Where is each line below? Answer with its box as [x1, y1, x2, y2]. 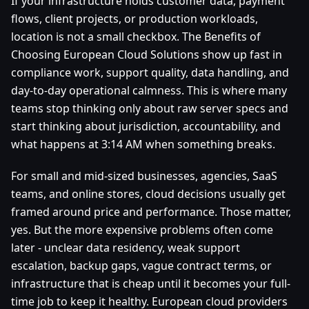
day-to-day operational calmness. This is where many [11, 83, 287, 99]
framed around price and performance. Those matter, [11, 204, 291, 220]
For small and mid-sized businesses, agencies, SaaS [11, 168, 277, 184]
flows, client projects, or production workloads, [11, 11, 258, 27]
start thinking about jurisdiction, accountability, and [11, 119, 281, 134]
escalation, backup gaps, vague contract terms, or [11, 258, 272, 274]
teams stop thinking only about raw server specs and [11, 101, 288, 117]
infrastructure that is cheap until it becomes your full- [11, 276, 290, 292]
